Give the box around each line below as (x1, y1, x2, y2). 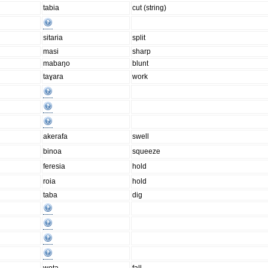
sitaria (43, 33, 63, 42)
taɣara (43, 72, 64, 81)
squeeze (132, 147, 161, 156)
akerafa (43, 132, 68, 141)
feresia (43, 162, 66, 171)
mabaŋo (43, 59, 71, 68)
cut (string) (132, 4, 167, 13)
